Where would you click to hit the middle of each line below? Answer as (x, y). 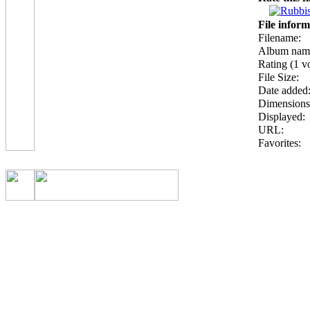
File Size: (279, 77)
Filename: (280, 38)
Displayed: (282, 117)
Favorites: (280, 143)
